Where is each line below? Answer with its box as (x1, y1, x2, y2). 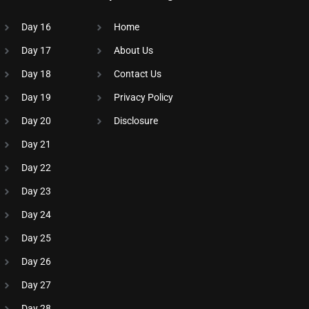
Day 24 (21, 209, 51, 221)
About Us (113, 45, 153, 57)
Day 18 (21, 68, 51, 80)
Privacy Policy (113, 92, 173, 103)
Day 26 (21, 256, 51, 268)
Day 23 (21, 186, 51, 197)
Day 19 (21, 92, 51, 103)
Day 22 (21, 162, 51, 174)
